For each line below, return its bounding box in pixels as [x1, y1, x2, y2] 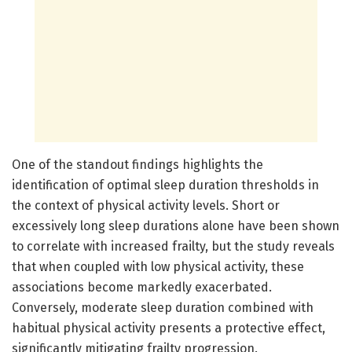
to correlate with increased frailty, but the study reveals [12, 238, 335, 254]
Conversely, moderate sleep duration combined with [12, 299, 313, 315]
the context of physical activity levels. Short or [12, 197, 280, 213]
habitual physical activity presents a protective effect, [12, 320, 325, 335]
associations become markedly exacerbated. [12, 279, 272, 295]
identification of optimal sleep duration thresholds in [12, 177, 319, 192]
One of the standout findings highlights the [12, 156, 263, 172]
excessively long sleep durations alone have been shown [12, 218, 339, 233]
